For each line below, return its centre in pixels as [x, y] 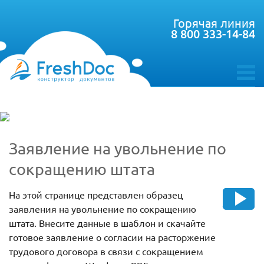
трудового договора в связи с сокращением [106, 251]
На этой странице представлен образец [96, 195]
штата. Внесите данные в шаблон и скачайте [107, 223]
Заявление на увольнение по [118, 148]
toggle [249, 83]
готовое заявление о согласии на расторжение [112, 237]
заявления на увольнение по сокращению [103, 209]
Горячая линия [214, 23]
